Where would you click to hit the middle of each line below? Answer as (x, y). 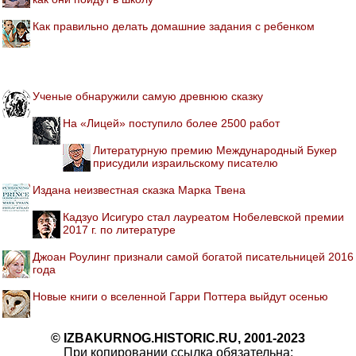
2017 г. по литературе (119, 229)
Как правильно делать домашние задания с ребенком (174, 26)
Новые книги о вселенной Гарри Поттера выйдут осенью (180, 296)
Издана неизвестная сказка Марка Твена (139, 190)
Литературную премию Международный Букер (215, 150)
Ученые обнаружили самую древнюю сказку (148, 96)
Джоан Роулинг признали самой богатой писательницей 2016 (193, 256)
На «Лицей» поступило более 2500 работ (171, 123)
